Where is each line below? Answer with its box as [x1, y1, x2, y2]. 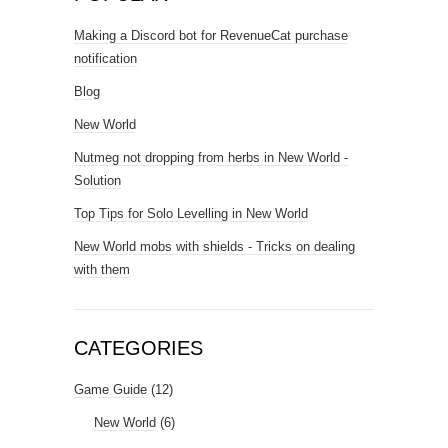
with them [74, 262, 130, 277]
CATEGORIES [74, 337, 203, 359]
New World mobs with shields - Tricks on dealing [74, 239, 355, 254]
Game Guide [74, 382, 147, 397]
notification [74, 51, 137, 66]
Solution [74, 173, 121, 188]
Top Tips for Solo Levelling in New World [74, 206, 308, 221]
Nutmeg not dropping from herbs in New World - [74, 150, 348, 165]
